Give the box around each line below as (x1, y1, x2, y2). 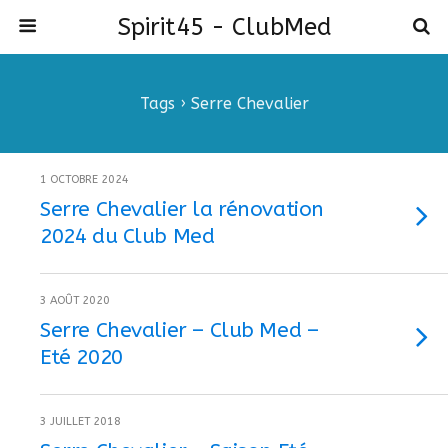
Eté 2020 (40, 345, 123, 369)
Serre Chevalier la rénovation (40, 197, 324, 221)
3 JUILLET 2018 (40, 415, 121, 428)
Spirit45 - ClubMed (116, 13, 332, 41)
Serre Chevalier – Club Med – (40, 318, 319, 342)
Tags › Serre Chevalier (139, 94, 309, 113)
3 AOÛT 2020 (40, 294, 110, 307)
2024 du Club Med (40, 224, 215, 248)
